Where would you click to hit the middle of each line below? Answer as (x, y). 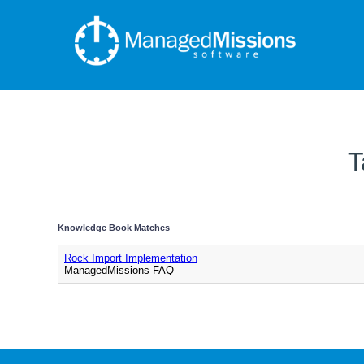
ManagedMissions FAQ (119, 270)
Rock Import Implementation (131, 258)
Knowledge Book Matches (114, 227)
